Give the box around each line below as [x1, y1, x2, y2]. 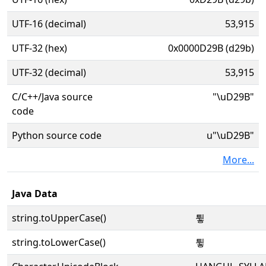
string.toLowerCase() [12, 236, 106, 249]
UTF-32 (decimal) [12, 66, 86, 79]
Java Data [12, 187, 58, 200]
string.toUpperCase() [12, 211, 106, 224]
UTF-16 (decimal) [12, 17, 86, 30]
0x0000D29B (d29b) [168, 42, 254, 55]
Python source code [12, 129, 102, 142]
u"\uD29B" [207, 129, 254, 142]
